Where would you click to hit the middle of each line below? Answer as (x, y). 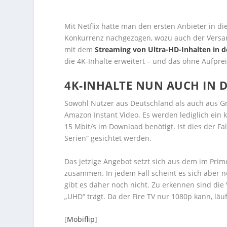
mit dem (80, 49)
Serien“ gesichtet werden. (108, 138)
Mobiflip (81, 219)
